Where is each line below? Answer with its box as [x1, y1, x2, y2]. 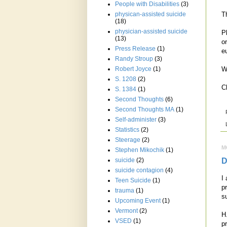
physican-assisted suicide [115, 11, 186, 18]
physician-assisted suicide [115, 28, 187, 35]
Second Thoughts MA [115, 106, 174, 113]
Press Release [115, 45, 156, 53]
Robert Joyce [115, 65, 152, 73]
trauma [115, 187, 134, 195]
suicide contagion [115, 167, 164, 174]
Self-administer [115, 116, 157, 124]
